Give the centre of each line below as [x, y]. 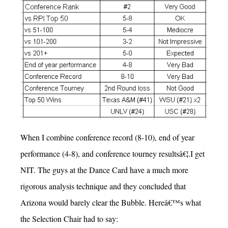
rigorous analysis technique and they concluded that [103, 186]
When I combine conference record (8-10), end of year [107, 137]
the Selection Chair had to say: [69, 218]
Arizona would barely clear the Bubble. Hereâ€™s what [111, 202]
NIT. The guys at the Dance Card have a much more [104, 169]
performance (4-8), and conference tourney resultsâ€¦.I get [112, 153]
